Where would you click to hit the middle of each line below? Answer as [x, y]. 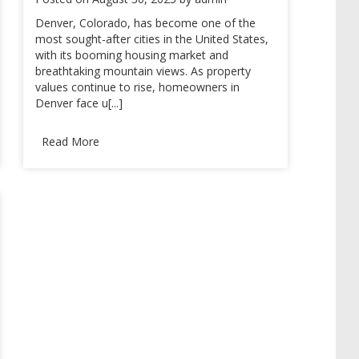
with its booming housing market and [132, 55]
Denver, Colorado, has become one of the [145, 23]
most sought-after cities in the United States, [152, 39]
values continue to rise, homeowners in [137, 87]
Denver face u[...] [79, 103]
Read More [71, 141]
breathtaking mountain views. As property [143, 71]
